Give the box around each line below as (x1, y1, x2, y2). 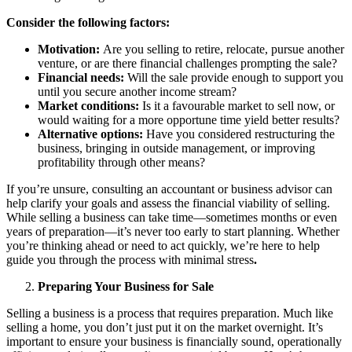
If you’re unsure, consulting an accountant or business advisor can (6, 181, 332, 196)
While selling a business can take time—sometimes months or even (6, 210, 337, 224)
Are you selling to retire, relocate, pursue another (103, 42, 344, 56)
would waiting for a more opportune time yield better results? (38, 112, 339, 126)
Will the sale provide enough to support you (127, 70, 343, 84)
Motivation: (38, 42, 103, 56)
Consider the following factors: (6, 15, 170, 29)
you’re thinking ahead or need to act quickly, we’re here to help (6, 238, 320, 252)
